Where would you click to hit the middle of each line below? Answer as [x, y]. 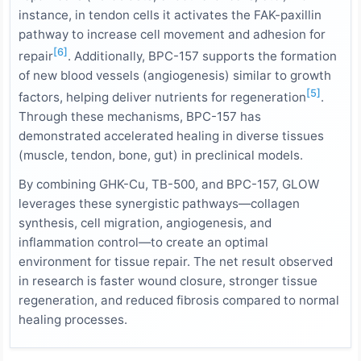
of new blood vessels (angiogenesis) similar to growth [175, 75]
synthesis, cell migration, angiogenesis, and [145, 222]
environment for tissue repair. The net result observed [176, 261]
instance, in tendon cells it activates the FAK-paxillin [170, 15]
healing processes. [73, 319]
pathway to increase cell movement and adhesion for [172, 34]
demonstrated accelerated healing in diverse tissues [171, 135]
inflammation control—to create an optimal [143, 242]
